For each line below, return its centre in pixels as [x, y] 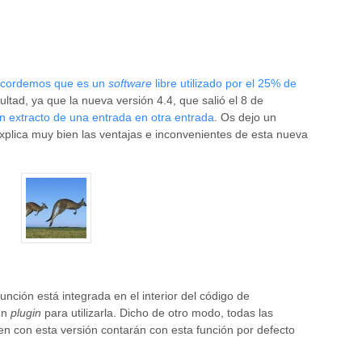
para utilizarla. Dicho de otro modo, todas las [157, 312]
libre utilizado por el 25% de [224, 83]
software [130, 83]
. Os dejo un [245, 117]
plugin [26, 312]
